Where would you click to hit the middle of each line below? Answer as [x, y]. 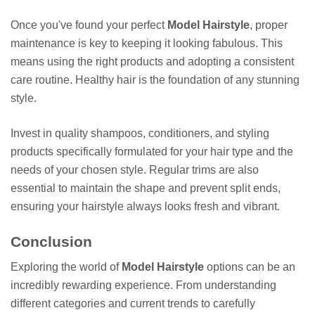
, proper [269, 25]
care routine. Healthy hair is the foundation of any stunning [155, 80]
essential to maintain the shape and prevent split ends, [146, 188]
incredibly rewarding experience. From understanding [143, 285]
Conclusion [51, 242]
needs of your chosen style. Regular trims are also [135, 170]
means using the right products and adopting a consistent [152, 62]
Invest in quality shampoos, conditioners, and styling [140, 134]
